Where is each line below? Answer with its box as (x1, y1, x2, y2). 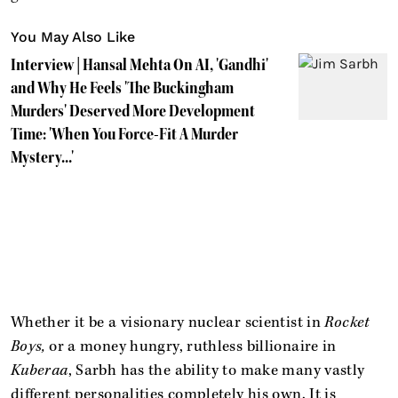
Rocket (324, 312, 370, 332)
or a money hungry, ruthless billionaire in (44, 336, 337, 356)
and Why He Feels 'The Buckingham (11, 77, 234, 98)
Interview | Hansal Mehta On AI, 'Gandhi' (11, 54, 268, 75)
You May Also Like (11, 28, 135, 45)
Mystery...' (11, 147, 74, 167)
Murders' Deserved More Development (11, 100, 255, 121)
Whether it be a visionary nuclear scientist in (11, 312, 325, 332)
